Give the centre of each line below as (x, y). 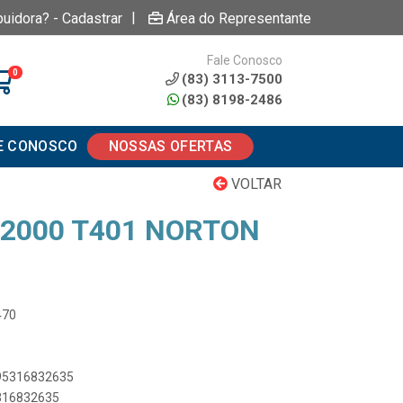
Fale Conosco (244, 60)
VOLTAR (255, 184)
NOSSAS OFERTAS (170, 146)
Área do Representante (239, 18)
